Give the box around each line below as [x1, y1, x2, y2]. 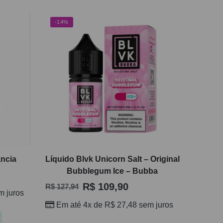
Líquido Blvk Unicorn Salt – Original [45, 154, 180, 163]
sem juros [136, 200, 173, 209]
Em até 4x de [56, 200, 105, 209]
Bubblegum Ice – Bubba [67, 166, 158, 175]
